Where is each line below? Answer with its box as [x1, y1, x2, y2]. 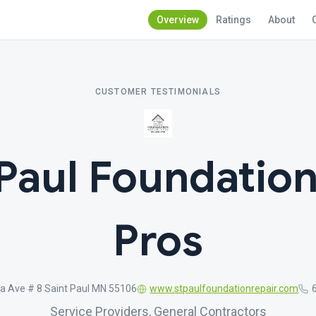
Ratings [216, 14, 251, 25]
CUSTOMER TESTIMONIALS [95, 87, 221, 97]
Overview [157, 14, 199, 25]
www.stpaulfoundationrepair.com [150, 283, 299, 294]
